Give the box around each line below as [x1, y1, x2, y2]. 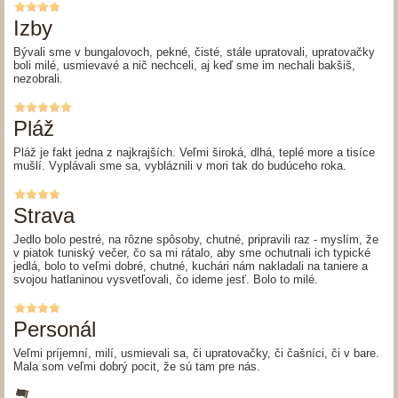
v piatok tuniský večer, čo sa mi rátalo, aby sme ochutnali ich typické [13, 246, 370, 260]
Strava [13, 203, 75, 228]
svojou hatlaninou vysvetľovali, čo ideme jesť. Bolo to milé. [13, 273, 318, 287]
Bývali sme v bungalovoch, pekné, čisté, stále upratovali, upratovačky [13, 45, 375, 60]
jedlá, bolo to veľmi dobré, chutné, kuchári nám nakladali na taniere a [13, 259, 368, 274]
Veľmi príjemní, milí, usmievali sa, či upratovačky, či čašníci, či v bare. [13, 346, 379, 361]
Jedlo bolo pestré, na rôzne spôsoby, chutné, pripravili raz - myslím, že [13, 233, 378, 247]
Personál [13, 317, 96, 342]
